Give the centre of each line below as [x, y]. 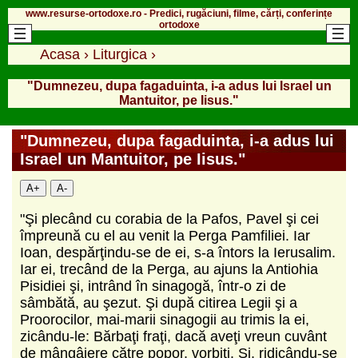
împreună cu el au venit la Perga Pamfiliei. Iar [165, 235]
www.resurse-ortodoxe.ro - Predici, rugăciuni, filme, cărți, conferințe [179, 13]
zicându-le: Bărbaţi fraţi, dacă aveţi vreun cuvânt [173, 336]
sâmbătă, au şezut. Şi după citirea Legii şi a [159, 302]
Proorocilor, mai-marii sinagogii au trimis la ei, [165, 319]
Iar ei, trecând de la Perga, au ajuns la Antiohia [169, 269]
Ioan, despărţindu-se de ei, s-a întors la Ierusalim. [178, 252]
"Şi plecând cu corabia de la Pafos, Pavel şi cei [169, 219]
